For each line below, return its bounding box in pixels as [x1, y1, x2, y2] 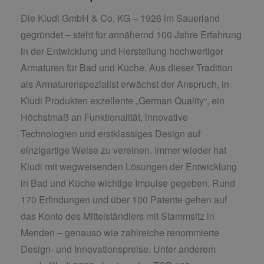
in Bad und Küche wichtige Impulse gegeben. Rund [21, 176, 235, 190]
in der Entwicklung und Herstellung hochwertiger [21, 44, 223, 58]
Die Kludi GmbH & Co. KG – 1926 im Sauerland [21, 11, 220, 25]
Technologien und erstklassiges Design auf [21, 126, 200, 140]
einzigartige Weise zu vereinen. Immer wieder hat [21, 143, 226, 157]
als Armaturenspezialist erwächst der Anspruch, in [21, 77, 229, 91]
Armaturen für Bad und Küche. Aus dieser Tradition [21, 60, 233, 74]
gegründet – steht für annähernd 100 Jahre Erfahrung [21, 27, 242, 41]
